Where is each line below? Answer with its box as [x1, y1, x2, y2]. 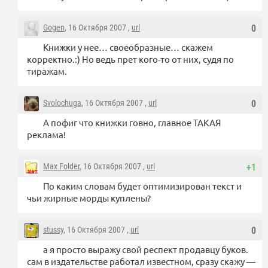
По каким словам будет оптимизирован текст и [43, 180, 242, 192]
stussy [43, 225, 63, 235]
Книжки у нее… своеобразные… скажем [43, 41, 213, 53]
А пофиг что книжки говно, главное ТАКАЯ [43, 117, 221, 129]
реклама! [27, 129, 66, 141]
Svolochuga [43, 98, 81, 108]
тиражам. [27, 65, 67, 77]
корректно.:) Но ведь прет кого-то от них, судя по [27, 53, 234, 65]
